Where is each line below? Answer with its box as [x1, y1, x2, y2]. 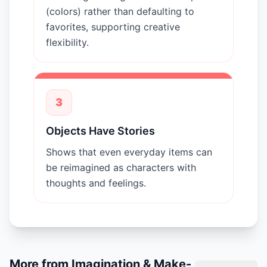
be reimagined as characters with [46, 161, 196, 173]
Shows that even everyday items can [46, 145, 212, 158]
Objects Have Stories [46, 124, 155, 137]
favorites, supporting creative [46, 20, 180, 33]
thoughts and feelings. [46, 176, 146, 189]
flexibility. [46, 36, 89, 48]
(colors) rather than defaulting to [46, 5, 194, 17]
